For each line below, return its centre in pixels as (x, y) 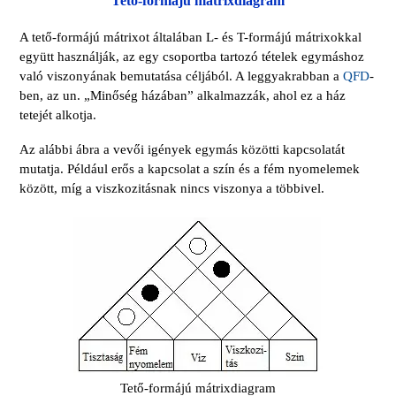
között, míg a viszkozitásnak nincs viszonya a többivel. (172, 189)
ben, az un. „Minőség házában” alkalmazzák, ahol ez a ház (183, 96)
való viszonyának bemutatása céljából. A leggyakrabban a (181, 76)
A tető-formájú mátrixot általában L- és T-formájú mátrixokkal (190, 38)
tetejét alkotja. (58, 115)
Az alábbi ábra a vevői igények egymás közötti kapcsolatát (182, 150)
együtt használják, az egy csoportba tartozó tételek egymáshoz (192, 57)
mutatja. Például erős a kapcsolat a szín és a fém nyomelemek (190, 169)
